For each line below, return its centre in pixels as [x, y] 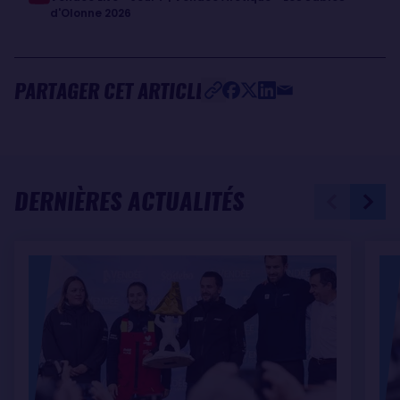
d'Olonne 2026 [91, 12]
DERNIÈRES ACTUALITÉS [129, 201]
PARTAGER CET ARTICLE [109, 91]
